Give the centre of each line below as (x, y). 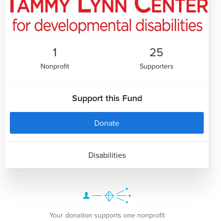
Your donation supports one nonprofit (107, 215)
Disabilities (107, 155)
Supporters (156, 66)
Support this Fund (107, 98)
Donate (107, 123)
